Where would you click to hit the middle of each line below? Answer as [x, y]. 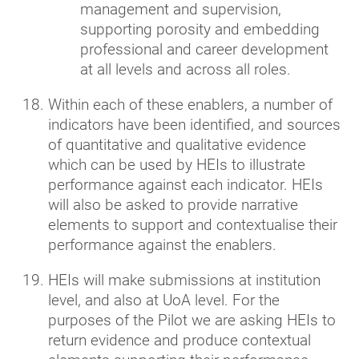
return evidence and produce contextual [179, 340]
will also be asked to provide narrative [173, 204]
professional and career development [204, 49]
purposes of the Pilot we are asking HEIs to [192, 320]
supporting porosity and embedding [200, 29]
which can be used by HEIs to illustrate [177, 164]
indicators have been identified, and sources [194, 124]
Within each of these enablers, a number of [190, 104]
